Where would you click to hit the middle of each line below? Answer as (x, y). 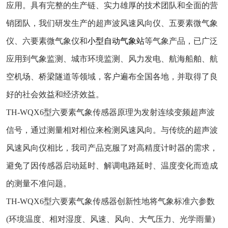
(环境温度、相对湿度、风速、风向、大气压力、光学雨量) (110, 219)
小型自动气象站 (116, 41)
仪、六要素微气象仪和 (47, 41)
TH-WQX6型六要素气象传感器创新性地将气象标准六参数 (110, 202)
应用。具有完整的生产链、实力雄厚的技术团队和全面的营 (112, 6)
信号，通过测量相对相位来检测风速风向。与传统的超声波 (112, 130)
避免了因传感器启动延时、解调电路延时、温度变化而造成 (112, 166)
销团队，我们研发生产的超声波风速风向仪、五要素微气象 (112, 23)
